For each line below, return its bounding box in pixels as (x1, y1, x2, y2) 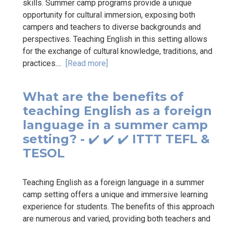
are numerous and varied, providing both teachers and (23, 213, 210, 223)
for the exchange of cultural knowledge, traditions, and (23, 46, 212, 56)
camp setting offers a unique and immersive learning (23, 189, 208, 199)
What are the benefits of (23, 89, 184, 104)
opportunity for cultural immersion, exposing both (23, 10, 195, 20)
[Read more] (66, 58, 108, 68)
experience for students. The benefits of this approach (23, 201, 214, 211)
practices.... (23, 58, 66, 68)
